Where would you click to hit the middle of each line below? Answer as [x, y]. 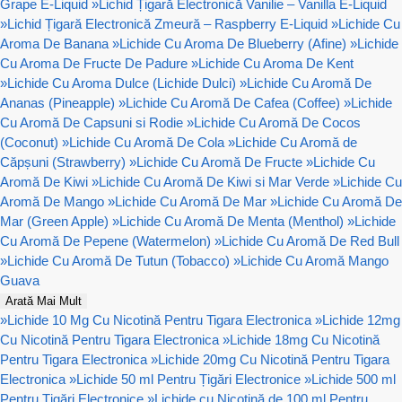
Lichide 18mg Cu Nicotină [305, 339]
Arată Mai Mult [44, 301]
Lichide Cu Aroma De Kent [276, 63]
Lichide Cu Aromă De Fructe [219, 162]
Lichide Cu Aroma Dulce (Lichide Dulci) [122, 83]
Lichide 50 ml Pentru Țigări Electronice [188, 379]
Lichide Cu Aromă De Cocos [277, 122]
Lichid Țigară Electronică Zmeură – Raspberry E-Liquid [167, 23]
